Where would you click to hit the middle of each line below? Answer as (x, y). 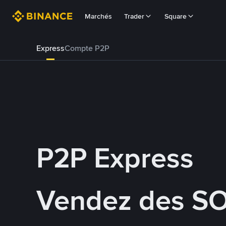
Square (176, 16)
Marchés (98, 16)
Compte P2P (87, 48)
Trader (134, 16)
